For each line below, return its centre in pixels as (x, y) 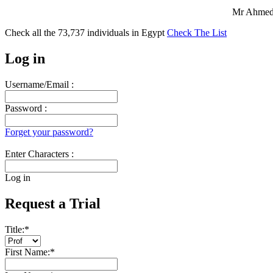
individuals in (113, 33)
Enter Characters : (39, 154)
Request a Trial (53, 203)
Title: (15, 229)
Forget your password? (49, 132)
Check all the (31, 33)
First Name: (27, 252)
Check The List (197, 33)
